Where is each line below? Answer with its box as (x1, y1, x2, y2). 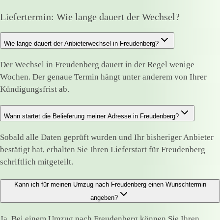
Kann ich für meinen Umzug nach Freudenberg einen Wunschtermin (14, 180, 206, 188)
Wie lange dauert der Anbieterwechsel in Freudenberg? (4, 40, 159, 48)
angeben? (90, 193, 118, 201)
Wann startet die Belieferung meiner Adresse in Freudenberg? (4, 112, 179, 120)
